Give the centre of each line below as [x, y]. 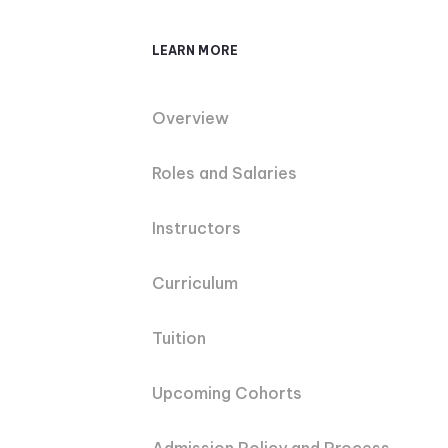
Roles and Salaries [224, 173]
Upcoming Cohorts [227, 393]
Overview [190, 118]
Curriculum [195, 283]
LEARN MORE [195, 51]
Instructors [196, 228]
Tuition [179, 338]
